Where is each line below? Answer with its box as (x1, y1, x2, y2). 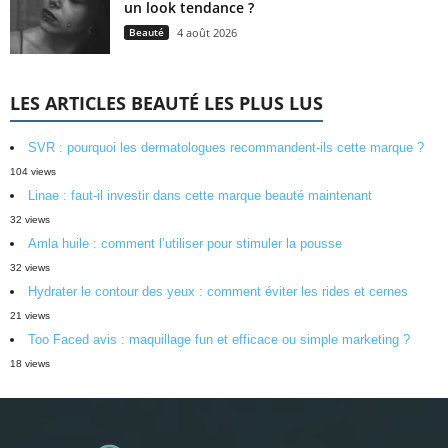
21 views (10, 310, 50, 322)
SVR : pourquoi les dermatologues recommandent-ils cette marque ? (28, 140, 424, 156)
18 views (10, 358, 50, 370)
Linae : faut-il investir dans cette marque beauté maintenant (28, 188, 372, 204)
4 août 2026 (177, 25, 237, 41)
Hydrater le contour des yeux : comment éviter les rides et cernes (28, 284, 408, 300)
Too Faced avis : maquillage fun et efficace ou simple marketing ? (28, 332, 410, 348)
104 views (10, 166, 56, 178)
